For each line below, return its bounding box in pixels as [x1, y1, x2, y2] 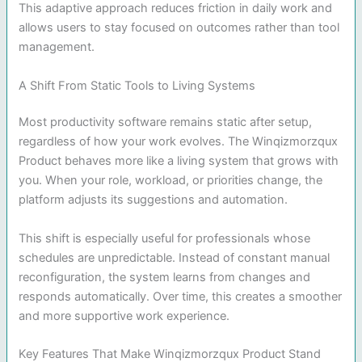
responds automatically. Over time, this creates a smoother [19, 288, 343, 304]
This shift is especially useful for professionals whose [19, 230, 311, 246]
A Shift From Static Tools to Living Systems [19, 78, 256, 93]
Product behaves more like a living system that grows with [19, 154, 339, 169]
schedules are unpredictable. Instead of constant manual [19, 250, 330, 265]
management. [19, 40, 95, 55]
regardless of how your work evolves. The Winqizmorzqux [19, 134, 339, 149]
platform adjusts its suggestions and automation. [19, 192, 288, 208]
